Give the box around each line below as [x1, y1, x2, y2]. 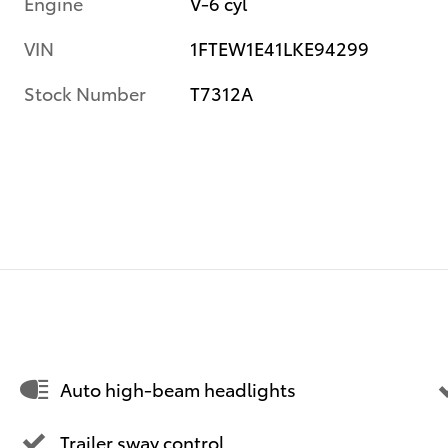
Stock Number [24, 80, 146, 106]
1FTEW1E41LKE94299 [190, 35, 370, 61]
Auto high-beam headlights [60, 376, 296, 402]
